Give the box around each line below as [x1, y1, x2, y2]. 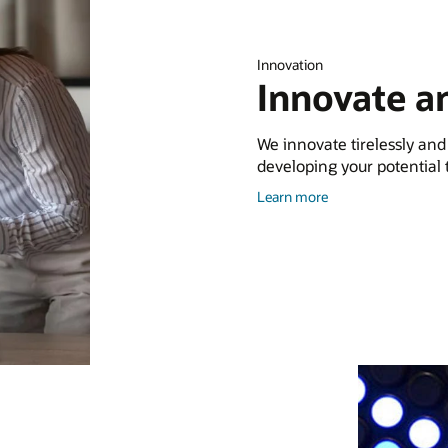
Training [326, 203, 377, 223]
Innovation [256, 55, 323, 75]
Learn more [256, 186, 328, 206]
